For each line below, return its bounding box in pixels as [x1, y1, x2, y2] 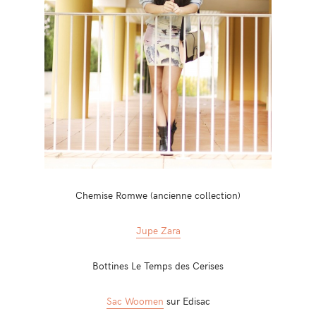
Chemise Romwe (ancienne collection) [75, 187, 241, 202]
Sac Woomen [106, 293, 164, 308]
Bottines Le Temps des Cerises [92, 257, 224, 272]
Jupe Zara [135, 222, 181, 237]
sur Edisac [163, 293, 210, 308]
